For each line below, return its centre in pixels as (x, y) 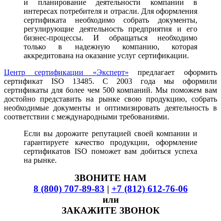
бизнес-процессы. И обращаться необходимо (110, 38)
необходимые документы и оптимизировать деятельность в (110, 108)
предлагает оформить (173, 73)
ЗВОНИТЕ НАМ (110, 178)
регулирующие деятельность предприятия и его (110, 29)
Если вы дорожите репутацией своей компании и (110, 134)
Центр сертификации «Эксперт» (66, 73)
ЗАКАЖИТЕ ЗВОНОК (110, 211)
